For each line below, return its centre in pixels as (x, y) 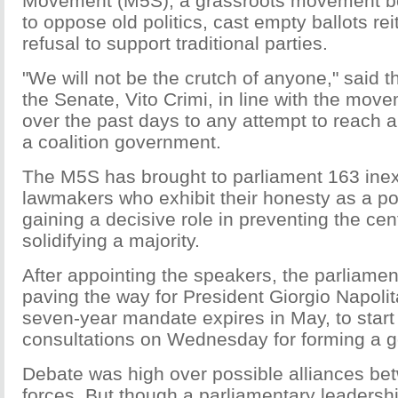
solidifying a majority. (111, 240)
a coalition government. (122, 142)
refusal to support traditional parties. (175, 43)
